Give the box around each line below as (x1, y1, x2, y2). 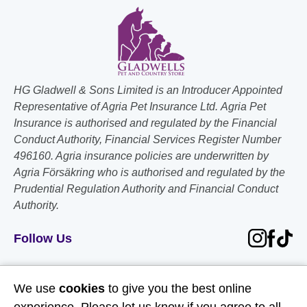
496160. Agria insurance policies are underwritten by (14, 149, 269, 162)
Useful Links (116, 267, 191, 282)
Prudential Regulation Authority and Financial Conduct (14, 182, 278, 195)
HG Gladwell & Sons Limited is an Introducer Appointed (14, 84, 282, 96)
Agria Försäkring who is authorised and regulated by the (14, 166, 285, 178)
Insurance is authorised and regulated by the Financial (14, 116, 277, 129)
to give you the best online (105, 282, 251, 295)
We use (14, 282, 59, 295)
